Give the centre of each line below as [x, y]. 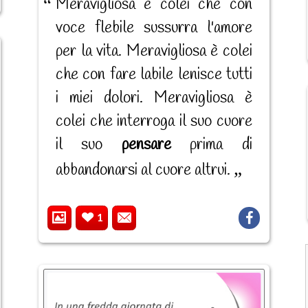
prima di [211, 145]
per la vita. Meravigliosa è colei [154, 51]
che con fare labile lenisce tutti [154, 75]
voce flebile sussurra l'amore [154, 28]
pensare [146, 145]
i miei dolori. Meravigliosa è [154, 98]
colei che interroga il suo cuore [154, 121]
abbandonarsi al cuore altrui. [144, 170]
